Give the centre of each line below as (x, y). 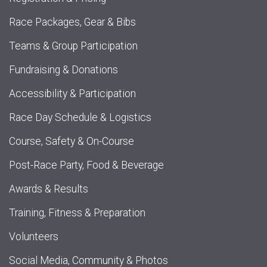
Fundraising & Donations (63, 70)
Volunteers (34, 237)
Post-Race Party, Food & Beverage (86, 165)
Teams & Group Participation (73, 46)
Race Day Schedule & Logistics (80, 118)
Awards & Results (49, 189)
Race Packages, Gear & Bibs (72, 22)
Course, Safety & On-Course (72, 142)
